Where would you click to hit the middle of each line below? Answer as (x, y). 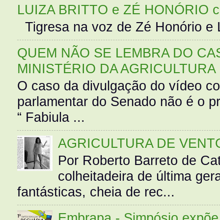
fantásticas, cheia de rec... (96, 192)
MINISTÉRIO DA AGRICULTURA (117, 69)
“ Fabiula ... (51, 117)
